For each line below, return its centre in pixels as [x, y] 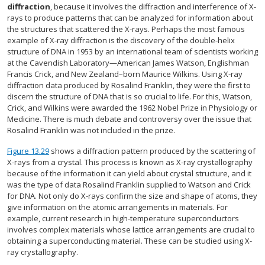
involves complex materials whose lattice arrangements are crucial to [131, 230]
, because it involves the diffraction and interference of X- [153, 7]
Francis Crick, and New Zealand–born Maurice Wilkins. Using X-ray [125, 74]
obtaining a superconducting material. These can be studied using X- [130, 241]
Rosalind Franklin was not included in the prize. [91, 130]
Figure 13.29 [28, 151]
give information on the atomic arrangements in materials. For [117, 207]
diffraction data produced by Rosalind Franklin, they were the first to [129, 85]
